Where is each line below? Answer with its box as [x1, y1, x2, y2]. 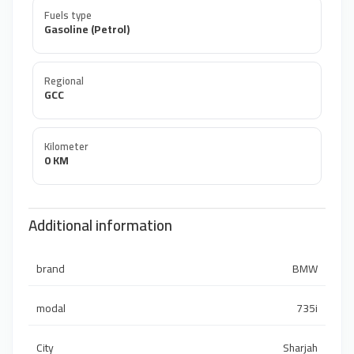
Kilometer [44, 137, 88, 156]
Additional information [28, 211, 172, 240]
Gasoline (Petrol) [44, 19, 130, 40]
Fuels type [44, 6, 92, 25]
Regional [44, 71, 84, 91]
